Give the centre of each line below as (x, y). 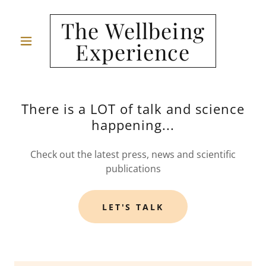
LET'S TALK (133, 207)
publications (133, 169)
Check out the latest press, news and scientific (133, 154)
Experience (133, 52)
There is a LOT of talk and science (133, 109)
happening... (133, 125)
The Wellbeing (133, 30)
